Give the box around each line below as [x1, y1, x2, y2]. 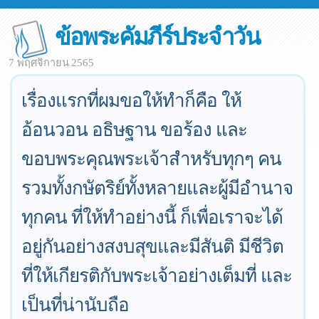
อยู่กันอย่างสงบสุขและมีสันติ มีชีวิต [21, 234, 284, 258]
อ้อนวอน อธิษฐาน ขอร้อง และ [21, 117, 248, 141]
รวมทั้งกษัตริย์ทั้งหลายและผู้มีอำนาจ [21, 175, 293, 199]
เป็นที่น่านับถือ [21, 292, 130, 316]
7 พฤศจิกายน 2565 [9, 57, 94, 68]
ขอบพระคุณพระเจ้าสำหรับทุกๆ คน [21, 146, 282, 170]
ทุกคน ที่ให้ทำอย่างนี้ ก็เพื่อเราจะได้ [21, 204, 283, 229]
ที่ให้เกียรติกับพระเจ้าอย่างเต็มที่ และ [21, 263, 293, 287]
